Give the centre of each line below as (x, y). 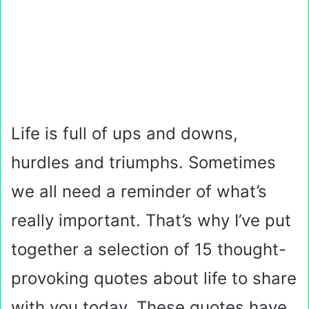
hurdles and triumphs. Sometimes (143, 162)
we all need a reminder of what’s (139, 191)
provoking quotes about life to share (154, 278)
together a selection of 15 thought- (149, 249)
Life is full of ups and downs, (124, 133)
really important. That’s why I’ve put (151, 220)
